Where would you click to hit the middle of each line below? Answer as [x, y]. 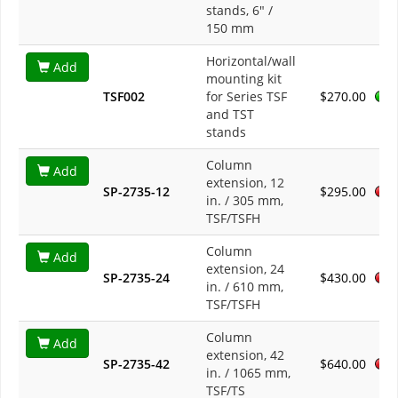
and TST [230, 114]
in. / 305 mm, [245, 200]
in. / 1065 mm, [248, 372]
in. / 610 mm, [245, 286]
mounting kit [244, 78]
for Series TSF [247, 96]
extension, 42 [245, 354]
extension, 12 [245, 182]
